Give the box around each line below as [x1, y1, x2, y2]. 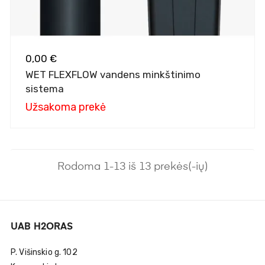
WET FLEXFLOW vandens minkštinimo [25, 68, 201, 80]
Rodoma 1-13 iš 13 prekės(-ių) [57, 161, 208, 172]
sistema [25, 82, 64, 95]
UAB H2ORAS [11, 222, 73, 232]
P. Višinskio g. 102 [11, 247, 77, 257]
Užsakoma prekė [25, 100, 106, 114]
